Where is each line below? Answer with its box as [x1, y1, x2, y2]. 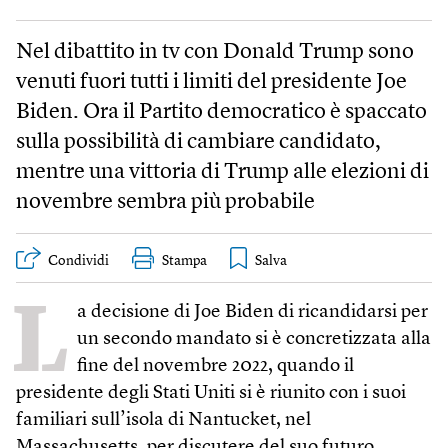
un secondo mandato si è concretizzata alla [77, 329, 431, 349]
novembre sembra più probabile [16, 191, 315, 213]
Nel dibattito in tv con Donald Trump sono [16, 41, 414, 63]
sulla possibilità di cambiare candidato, [16, 131, 381, 153]
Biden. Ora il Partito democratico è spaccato [16, 101, 427, 123]
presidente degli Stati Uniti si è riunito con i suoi [16, 383, 406, 403]
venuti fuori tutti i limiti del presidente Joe [16, 71, 407, 93]
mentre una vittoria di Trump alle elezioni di [16, 161, 429, 183]
